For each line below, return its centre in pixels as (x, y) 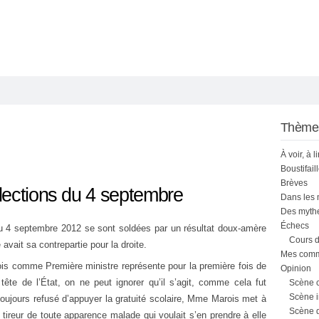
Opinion (296, 268)
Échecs (295, 226)
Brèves (294, 183)
